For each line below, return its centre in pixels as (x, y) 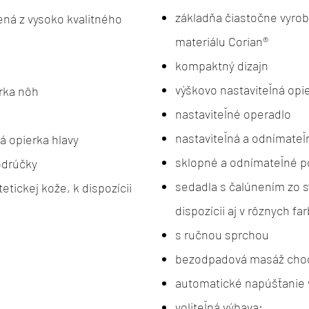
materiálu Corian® (222, 41)
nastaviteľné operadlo (233, 113)
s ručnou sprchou (222, 234)
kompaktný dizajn (222, 65)
